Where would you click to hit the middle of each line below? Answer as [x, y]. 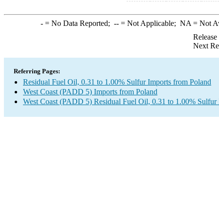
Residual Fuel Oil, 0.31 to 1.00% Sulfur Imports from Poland [117, 82]
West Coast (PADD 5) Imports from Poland [90, 92]
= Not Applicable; [149, 23]
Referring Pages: [37, 71]
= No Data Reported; [78, 23]
